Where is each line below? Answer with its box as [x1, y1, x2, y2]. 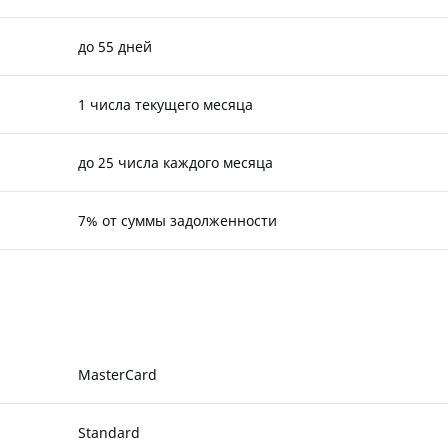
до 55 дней [78, 36, 153, 56]
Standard [78, 422, 141, 442]
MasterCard [78, 364, 158, 384]
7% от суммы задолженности [78, 210, 278, 230]
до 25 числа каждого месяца [78, 152, 274, 172]
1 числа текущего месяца [78, 94, 254, 114]
